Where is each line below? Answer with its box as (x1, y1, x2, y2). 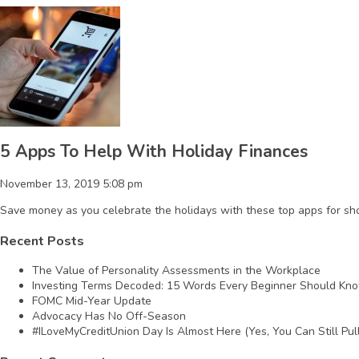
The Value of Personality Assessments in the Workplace (32, 263, 321, 279)
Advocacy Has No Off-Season (32, 309, 186, 325)
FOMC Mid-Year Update (32, 293, 151, 309)
